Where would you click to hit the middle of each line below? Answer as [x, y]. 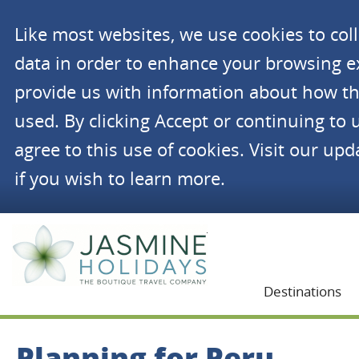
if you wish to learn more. [119, 178]
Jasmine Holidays [246, 228]
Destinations [303, 291]
